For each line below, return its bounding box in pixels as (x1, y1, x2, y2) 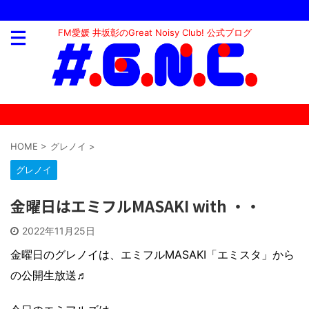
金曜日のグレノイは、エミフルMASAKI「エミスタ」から (10, 248, 295, 262)
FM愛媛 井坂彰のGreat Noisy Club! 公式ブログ (57, 27, 252, 38)
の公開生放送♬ (10, 268, 88, 283)
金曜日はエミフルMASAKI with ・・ (10, 195, 261, 217)
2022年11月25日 (22, 225, 95, 237)
